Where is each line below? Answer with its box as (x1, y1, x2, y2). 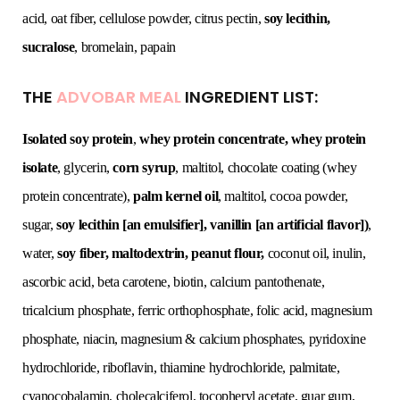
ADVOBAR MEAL (56, 86, 181, 109)
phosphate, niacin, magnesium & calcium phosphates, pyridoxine (22, 331, 366, 347)
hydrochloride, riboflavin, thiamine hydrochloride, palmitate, (22, 360, 340, 376)
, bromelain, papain (74, 39, 176, 55)
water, (22, 246, 58, 262)
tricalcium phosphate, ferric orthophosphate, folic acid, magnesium (22, 303, 372, 319)
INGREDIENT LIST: (181, 86, 318, 109)
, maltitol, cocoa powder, (218, 188, 348, 204)
